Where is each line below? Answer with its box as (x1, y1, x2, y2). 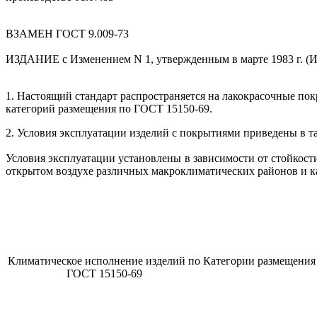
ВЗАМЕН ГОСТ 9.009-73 (6, 27, 129, 40)
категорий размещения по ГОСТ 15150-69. (6, 102, 212, 115)
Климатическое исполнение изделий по (8, 254, 200, 267)
